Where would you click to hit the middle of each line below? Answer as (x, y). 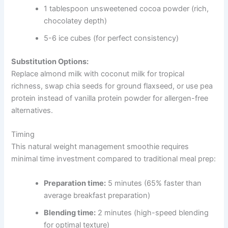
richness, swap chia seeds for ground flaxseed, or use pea (112, 86)
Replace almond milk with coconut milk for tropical (98, 74)
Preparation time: (75, 183)
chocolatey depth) (76, 21)
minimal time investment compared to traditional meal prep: (114, 159)
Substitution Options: (50, 62)
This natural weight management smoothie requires (100, 147)
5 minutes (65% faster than (154, 183)
